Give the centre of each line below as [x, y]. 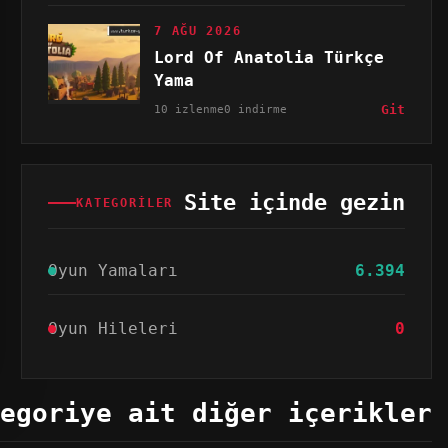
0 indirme [256, 109]
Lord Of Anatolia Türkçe [269, 57]
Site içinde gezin [294, 202]
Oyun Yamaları [113, 270]
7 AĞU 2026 [198, 31]
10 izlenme [189, 109]
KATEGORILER [125, 203]
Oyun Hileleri [113, 328]
